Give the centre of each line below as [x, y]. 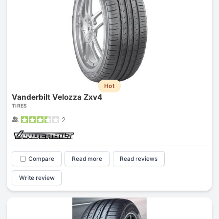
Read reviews [139, 159]
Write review [37, 177]
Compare [41, 159]
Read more [87, 159]
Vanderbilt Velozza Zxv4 [57, 97]
